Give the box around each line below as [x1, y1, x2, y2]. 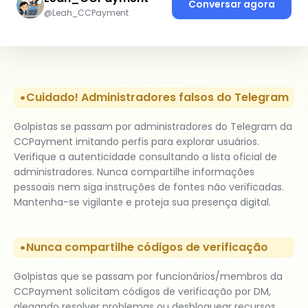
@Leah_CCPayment [44, 7, 129, 19]
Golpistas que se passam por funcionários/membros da [14, 269, 283, 283]
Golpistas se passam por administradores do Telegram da [14, 119, 292, 133]
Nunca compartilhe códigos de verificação [26, 239, 268, 255]
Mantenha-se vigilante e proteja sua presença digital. [14, 195, 271, 209]
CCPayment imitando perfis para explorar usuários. [14, 134, 259, 148]
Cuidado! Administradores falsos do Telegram [26, 89, 289, 105]
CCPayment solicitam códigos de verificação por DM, [14, 284, 271, 298]
